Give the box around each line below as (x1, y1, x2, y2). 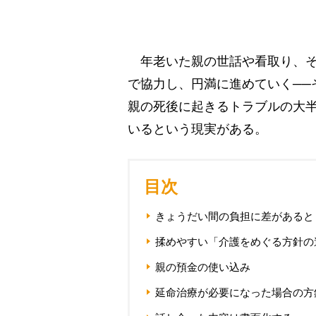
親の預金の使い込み (155, 260, 250, 273)
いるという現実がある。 (128, 122, 267, 137)
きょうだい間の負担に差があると (155, 209, 314, 222)
